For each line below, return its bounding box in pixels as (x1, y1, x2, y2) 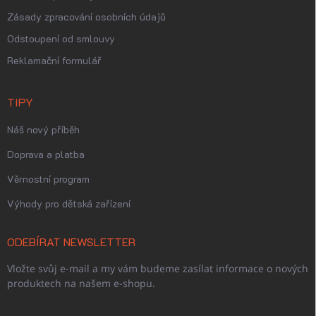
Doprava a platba (7, 147, 85, 161)
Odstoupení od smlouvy (7, 32, 115, 45)
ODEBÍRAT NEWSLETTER (7, 234, 135, 249)
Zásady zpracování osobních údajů (7, 10, 166, 23)
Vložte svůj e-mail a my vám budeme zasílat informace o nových (7, 262, 308, 275)
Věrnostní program (7, 172, 90, 186)
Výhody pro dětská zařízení (7, 197, 130, 210)
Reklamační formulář (7, 54, 102, 67)
